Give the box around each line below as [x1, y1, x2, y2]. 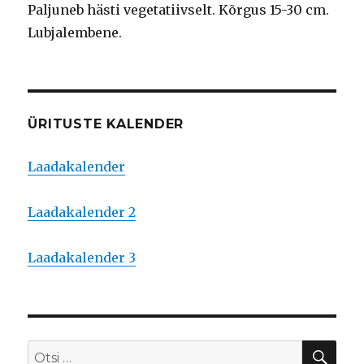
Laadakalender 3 [28, 249, 136, 266]
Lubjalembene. [28, 24, 123, 41]
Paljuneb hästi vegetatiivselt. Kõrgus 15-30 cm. [28, 2, 330, 19]
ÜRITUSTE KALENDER [28, 116, 184, 132]
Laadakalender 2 [28, 204, 136, 221]
